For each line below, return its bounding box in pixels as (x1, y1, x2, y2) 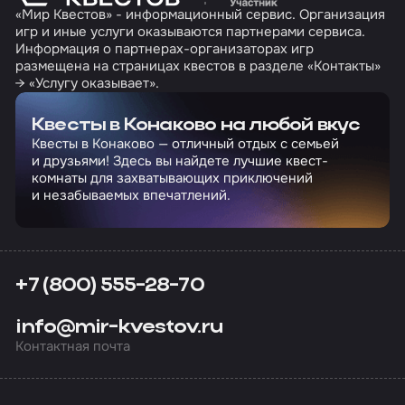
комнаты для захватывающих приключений (31, 168, 313, 187)
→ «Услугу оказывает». (15, 74, 160, 93)
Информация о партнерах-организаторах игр (15, 40, 315, 59)
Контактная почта (15, 337, 131, 356)
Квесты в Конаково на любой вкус (31, 116, 361, 135)
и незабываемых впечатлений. (31, 185, 231, 204)
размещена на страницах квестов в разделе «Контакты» (15, 57, 381, 76)
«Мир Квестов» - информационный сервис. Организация (15, 5, 386, 24)
